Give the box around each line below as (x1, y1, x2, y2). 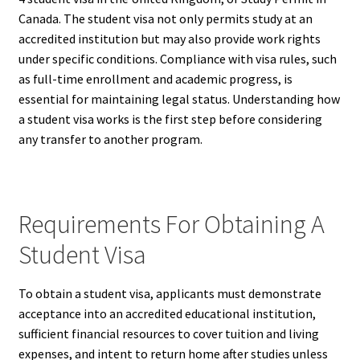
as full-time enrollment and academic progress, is (18, 71, 292, 88)
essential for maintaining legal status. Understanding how (18, 91, 340, 108)
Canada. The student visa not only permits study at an (18, 10, 313, 27)
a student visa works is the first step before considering (18, 111, 322, 128)
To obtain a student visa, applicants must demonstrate (18, 285, 321, 302)
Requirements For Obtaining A (18, 207, 325, 240)
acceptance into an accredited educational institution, (18, 305, 316, 322)
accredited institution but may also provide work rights (18, 31, 321, 47)
